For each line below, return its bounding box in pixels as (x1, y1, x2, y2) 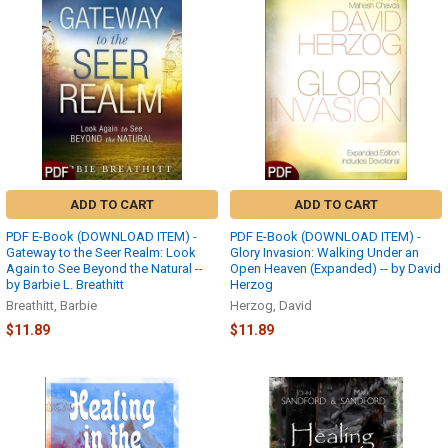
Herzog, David (230, 297, 312, 313)
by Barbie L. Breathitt (6, 276, 124, 292)
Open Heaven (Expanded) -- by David (230, 260, 441, 276)
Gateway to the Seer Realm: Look (6, 244, 196, 260)
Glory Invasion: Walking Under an (230, 244, 419, 260)
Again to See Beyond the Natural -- (6, 260, 203, 276)
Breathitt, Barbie (6, 297, 97, 313)
